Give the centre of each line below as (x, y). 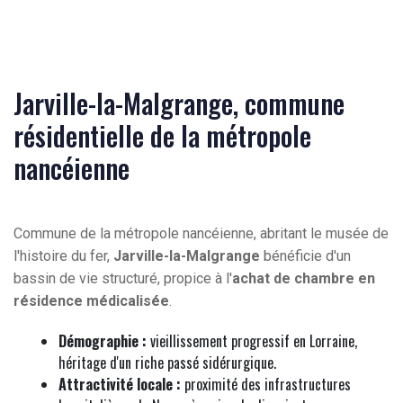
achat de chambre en (304, 279)
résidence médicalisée (91, 301)
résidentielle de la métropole (162, 136)
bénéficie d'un (305, 256)
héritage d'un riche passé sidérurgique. (167, 363)
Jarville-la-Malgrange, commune (179, 103)
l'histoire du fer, (63, 256)
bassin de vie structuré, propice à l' (123, 279)
